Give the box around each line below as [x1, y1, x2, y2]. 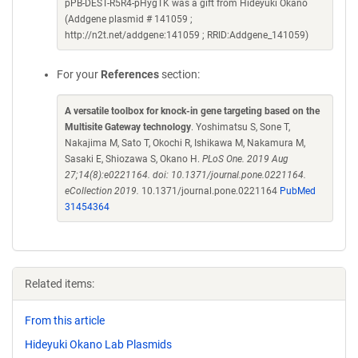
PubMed [280, 185, 316, 197]
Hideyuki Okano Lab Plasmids [25, 337, 172, 351]
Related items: [25, 277, 94, 290]
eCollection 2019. [65, 185, 139, 197]
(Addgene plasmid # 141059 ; [65, 14, 193, 25]
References [101, 68, 159, 81]
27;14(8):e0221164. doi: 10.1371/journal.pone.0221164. [65, 169, 306, 181]
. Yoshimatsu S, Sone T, [191, 121, 290, 133]
